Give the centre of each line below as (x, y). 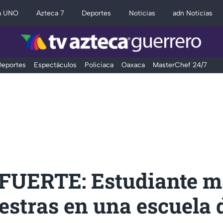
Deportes (97, 13)
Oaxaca (133, 65)
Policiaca (99, 65)
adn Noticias (193, 13)
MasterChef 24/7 (180, 65)
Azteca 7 (50, 13)
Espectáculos (55, 65)
